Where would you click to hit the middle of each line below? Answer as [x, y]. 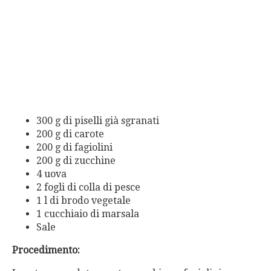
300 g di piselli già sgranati [98, 120]
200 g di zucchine [76, 160]
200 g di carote [70, 134]
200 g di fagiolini [74, 147]
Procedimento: [46, 250]
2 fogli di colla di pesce [88, 187]
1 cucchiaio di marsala [88, 214]
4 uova [51, 174]
